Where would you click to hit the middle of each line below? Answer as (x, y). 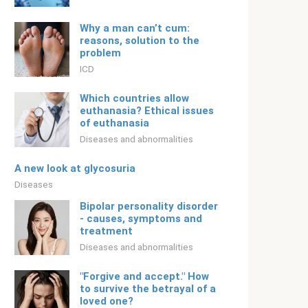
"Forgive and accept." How (144, 276)
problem (100, 53)
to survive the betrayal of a (148, 289)
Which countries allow (134, 98)
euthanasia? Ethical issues (147, 111)
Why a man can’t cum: (135, 28)
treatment (106, 231)
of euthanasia (114, 123)
